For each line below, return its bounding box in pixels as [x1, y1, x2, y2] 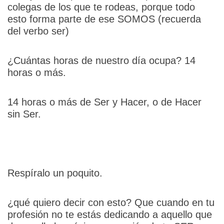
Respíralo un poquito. [7, 167, 105, 178]
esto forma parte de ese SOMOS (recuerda [7, 13, 201, 24]
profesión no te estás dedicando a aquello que [7, 208, 212, 220]
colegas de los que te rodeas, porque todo [7, 1, 195, 12]
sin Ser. [7, 108, 44, 119]
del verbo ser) [7, 25, 69, 36]
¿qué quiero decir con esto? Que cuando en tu [7, 196, 214, 208]
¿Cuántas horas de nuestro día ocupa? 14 [7, 54, 195, 66]
